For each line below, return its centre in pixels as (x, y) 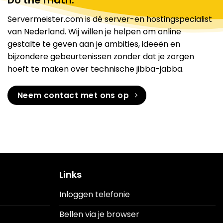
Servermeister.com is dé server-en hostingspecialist (110, 19)
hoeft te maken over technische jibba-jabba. (96, 69)
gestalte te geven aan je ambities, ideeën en (94, 44)
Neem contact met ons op (73, 96)
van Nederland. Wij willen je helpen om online (94, 32)
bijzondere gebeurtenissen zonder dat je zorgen (101, 57)
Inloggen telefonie (95, 195)
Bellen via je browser (100, 215)
